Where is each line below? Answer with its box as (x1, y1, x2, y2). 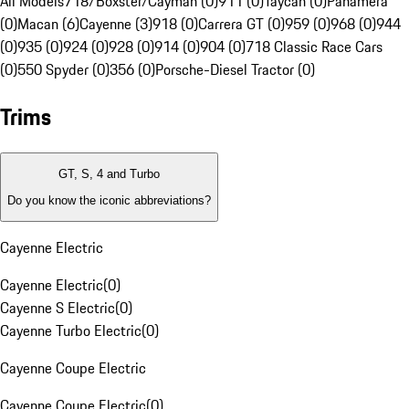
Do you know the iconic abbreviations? (7, 193, 211, 207)
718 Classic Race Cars (246, 36, 383, 58)
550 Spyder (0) (17, 58, 110, 81)
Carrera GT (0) (198, 13, 285, 36)
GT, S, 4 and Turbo (58, 167, 160, 182)
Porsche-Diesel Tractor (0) (155, 58, 315, 81)
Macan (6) (17, 13, 79, 36)
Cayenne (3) (79, 13, 152, 36)
